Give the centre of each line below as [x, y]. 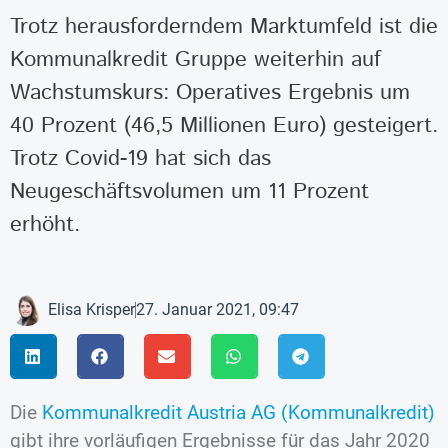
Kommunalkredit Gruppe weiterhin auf [195, 60]
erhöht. [45, 225]
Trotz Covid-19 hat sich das [140, 159]
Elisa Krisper [91, 309]
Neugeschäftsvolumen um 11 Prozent [189, 192]
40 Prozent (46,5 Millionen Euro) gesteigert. [224, 126]
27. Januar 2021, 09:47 [217, 309]
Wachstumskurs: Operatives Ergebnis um [210, 93]
